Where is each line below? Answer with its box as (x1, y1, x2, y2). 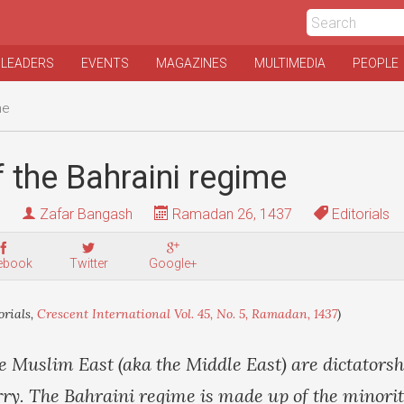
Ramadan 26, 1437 (169, 206, 292, 223)
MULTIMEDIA (254, 56, 326, 70)
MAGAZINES (156, 56, 227, 70)
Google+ (149, 256, 197, 271)
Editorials (328, 206, 390, 223)
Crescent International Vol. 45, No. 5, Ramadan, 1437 (37, 306, 337, 322)
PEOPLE (353, 56, 399, 70)
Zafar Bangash (40, 206, 133, 223)
